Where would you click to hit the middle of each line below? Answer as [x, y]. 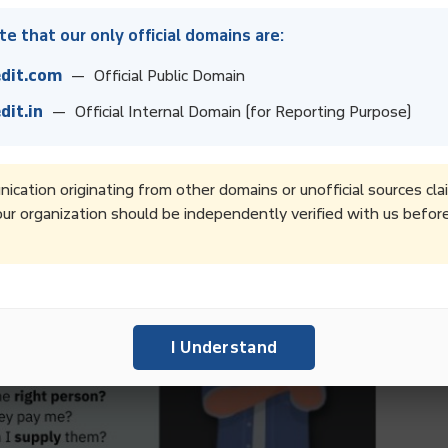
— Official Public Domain [153, 75]
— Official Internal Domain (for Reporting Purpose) [227, 111]
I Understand [224, 347]
